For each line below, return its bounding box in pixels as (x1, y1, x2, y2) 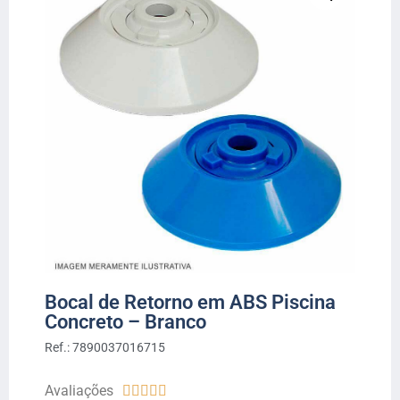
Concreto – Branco (45, 311, 206, 334)
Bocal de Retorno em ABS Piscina (45, 291, 336, 314)
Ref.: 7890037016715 (45, 340, 165, 355)
